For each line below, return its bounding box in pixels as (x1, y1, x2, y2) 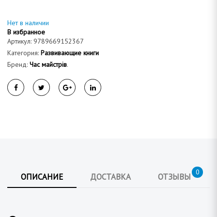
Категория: (7, 48, 41, 57)
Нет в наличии (7, 18, 49, 27)
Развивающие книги (41, 48, 99, 57)
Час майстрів (30, 60, 67, 69)
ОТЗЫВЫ (158, 171, 191, 183)
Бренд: (7, 60, 30, 69)
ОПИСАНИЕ (21, 171, 63, 183)
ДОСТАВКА (90, 171, 131, 183)
